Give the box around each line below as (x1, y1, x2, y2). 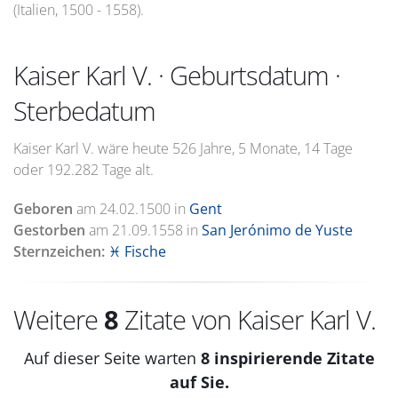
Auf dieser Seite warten (23, 347, 201, 369)
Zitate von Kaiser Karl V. (118, 302, 376, 337)
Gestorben (13, 220, 85, 240)
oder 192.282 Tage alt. (13, 160, 154, 179)
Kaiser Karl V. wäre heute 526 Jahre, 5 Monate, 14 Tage (13, 139, 353, 158)
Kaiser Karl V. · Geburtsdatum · (13, 58, 340, 92)
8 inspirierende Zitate (200, 347, 375, 369)
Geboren (13, 199, 73, 219)
